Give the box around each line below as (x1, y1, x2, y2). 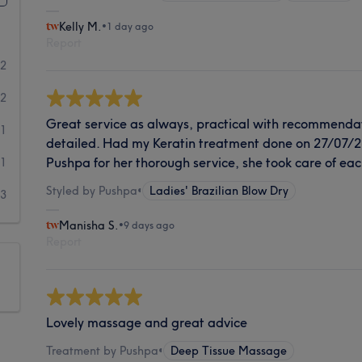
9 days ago (124, 218, 175, 231)
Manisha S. (59, 217, 120, 233)
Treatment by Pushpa (46, 343, 159, 358)
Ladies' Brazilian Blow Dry (149, 183, 289, 198)
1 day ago (107, 19, 154, 32)
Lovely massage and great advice (46, 314, 248, 330)
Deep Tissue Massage (170, 343, 288, 358)
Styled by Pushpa (46, 183, 138, 198)
